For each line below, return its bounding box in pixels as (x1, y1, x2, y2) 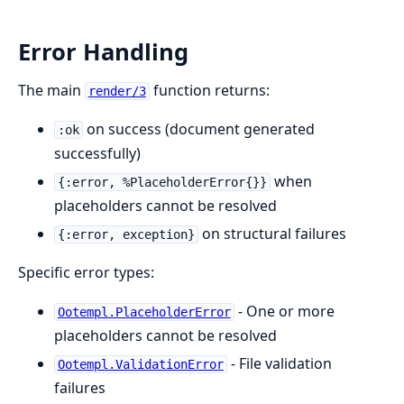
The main (18, 80, 85, 101)
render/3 (87, 84, 146, 99)
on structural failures (197, 224, 346, 244)
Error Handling (18, 36, 188, 69)
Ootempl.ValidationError (57, 357, 224, 372)
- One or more (234, 301, 335, 322)
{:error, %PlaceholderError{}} (57, 175, 267, 190)
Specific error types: (18, 262, 154, 283)
